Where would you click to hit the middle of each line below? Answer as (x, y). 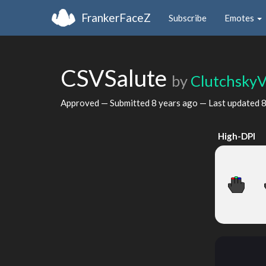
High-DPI (236, 136)
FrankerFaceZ (116, 17)
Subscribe (188, 18)
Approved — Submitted (106, 102)
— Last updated (229, 102)
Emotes (240, 18)
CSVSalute (116, 78)
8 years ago (175, 102)
